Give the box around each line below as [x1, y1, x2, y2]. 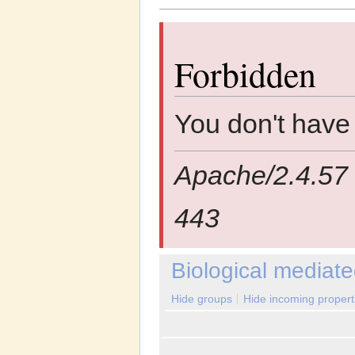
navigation [206, 9, 258, 22]
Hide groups [171, 292, 232, 305]
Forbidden [174, 50, 316, 97]
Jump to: [159, 9, 206, 22]
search [264, 9, 298, 22]
